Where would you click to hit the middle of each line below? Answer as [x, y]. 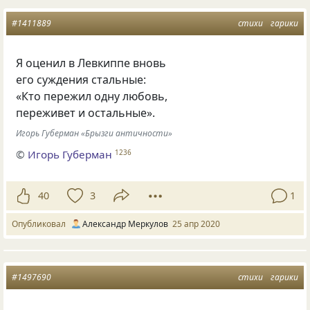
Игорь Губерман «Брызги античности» [94, 134]
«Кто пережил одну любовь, [92, 96]
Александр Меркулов [125, 224]
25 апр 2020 [196, 224]
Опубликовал [41, 224]
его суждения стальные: [81, 79]
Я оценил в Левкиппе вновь [91, 63]
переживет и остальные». [86, 112]
